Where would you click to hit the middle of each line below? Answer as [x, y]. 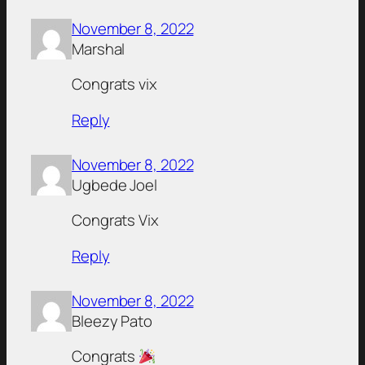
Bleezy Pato [112, 321]
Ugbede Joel [114, 185]
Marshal [99, 48]
